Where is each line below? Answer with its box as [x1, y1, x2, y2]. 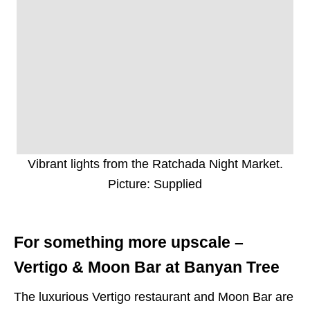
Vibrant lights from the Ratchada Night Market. [27, 157, 283, 172]
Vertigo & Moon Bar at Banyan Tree [14, 259, 280, 277]
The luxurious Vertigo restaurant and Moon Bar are [14, 290, 293, 304]
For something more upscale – [14, 234, 244, 252]
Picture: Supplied [108, 177, 202, 192]
